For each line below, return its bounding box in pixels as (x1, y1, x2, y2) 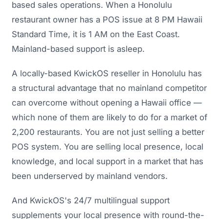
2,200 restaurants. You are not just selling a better (12, 127, 204, 137)
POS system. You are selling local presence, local (12, 142, 203, 152)
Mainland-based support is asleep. (12, 44, 145, 54)
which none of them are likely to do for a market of (12, 112, 207, 123)
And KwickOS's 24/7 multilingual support (12, 196, 170, 206)
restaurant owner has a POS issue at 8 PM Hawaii (12, 15, 202, 25)
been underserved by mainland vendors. (12, 171, 168, 181)
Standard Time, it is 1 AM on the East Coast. (12, 29, 180, 40)
